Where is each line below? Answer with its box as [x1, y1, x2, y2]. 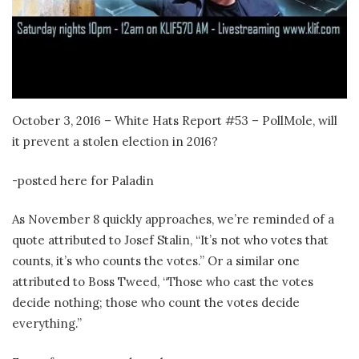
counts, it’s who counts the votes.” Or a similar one [12, 253, 300, 269]
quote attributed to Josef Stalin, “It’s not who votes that [12, 232, 329, 248]
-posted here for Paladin [12, 172, 154, 188]
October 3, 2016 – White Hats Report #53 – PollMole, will [12, 113, 337, 129]
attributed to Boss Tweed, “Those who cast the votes [12, 274, 313, 290]
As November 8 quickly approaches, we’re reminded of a [12, 212, 334, 228]
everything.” [12, 316, 82, 332]
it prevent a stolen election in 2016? [12, 134, 218, 150]
